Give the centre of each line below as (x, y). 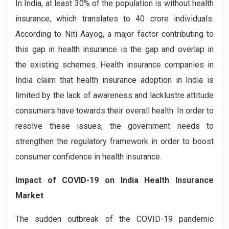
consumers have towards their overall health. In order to (114, 110)
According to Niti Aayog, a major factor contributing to (114, 34)
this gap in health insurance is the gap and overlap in (114, 49)
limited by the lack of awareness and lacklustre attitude (114, 95)
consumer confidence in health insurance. (88, 156)
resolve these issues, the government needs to (114, 126)
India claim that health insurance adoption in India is (114, 80)
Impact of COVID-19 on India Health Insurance (114, 180)
